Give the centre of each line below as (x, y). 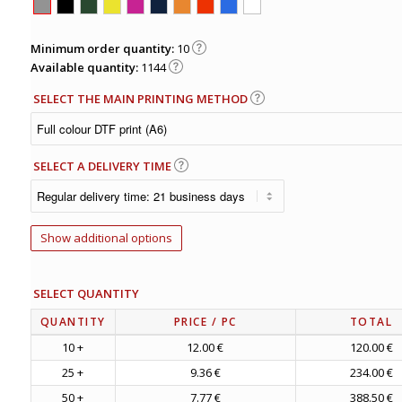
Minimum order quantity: (103, 49)
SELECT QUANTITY (87, 294)
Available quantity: (85, 68)
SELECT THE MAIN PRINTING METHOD (142, 99)
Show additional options (106, 238)
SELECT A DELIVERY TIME (104, 166)
